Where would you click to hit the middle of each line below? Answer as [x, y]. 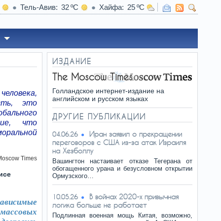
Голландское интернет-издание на [108, 91]
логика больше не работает [99, 205]
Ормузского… [73, 176]
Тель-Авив [38, 7]
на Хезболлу [73, 151]
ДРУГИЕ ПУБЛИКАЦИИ [99, 116]
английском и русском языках [100, 99]
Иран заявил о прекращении [136, 134]
